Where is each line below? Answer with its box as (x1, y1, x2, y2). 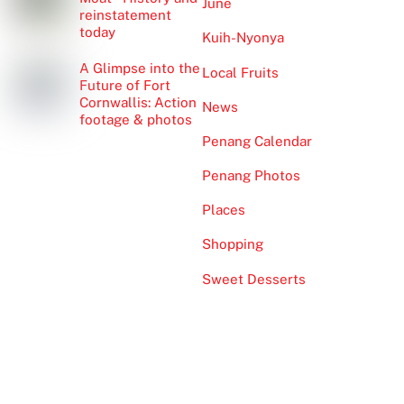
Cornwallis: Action (78, 95, 197, 111)
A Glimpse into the (78, 60, 200, 77)
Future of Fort (78, 78, 170, 94)
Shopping (202, 236, 263, 252)
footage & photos (78, 112, 192, 128)
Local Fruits (202, 64, 279, 80)
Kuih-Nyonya (202, 30, 284, 46)
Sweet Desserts (202, 271, 306, 287)
